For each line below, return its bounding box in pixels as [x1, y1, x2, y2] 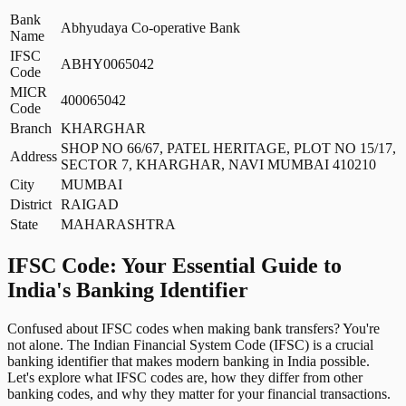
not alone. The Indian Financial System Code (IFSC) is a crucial [7, 336, 373, 353]
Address [10, 148, 57, 164]
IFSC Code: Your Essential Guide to [7, 253, 342, 277]
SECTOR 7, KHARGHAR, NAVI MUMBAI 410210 [61, 156, 376, 172]
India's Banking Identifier [7, 277, 248, 302]
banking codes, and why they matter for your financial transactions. [7, 385, 391, 401]
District [10, 196, 52, 212]
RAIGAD [61, 196, 119, 212]
